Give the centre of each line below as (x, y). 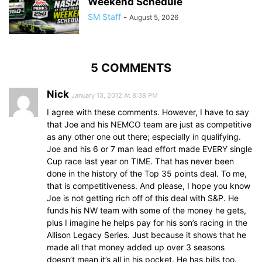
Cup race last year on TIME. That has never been (140, 161)
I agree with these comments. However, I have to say (148, 112)
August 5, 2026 (154, 18)
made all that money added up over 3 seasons (136, 247)
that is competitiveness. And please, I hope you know (149, 186)
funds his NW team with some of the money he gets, (146, 211)
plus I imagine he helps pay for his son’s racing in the (147, 223)
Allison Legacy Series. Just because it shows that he (146, 235)
